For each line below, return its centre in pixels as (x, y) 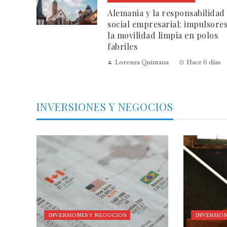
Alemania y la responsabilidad (166, 13)
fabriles (122, 46)
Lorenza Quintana (142, 62)
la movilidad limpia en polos (163, 35)
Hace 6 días (204, 62)
